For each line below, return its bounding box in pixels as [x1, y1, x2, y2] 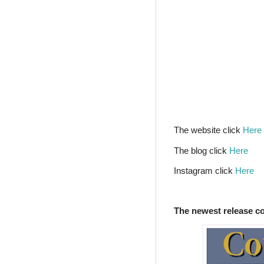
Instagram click [174, 165, 235, 176]
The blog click [174, 145, 229, 156]
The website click [174, 125, 243, 136]
